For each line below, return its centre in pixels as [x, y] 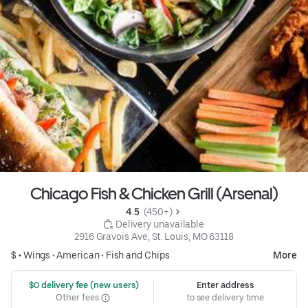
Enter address [225, 285]
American [78, 255]
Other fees [78, 298]
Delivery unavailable [160, 224]
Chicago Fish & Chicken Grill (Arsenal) [154, 194]
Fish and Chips [137, 255]
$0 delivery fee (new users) [83, 285]
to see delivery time [225, 298]
